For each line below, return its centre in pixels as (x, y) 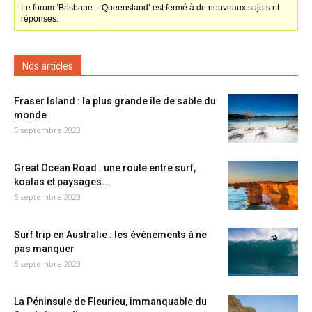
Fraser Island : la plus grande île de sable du (115, 101)
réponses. (40, 19)
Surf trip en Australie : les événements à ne (110, 235)
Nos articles (48, 66)
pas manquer (44, 249)
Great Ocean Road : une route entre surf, (105, 168)
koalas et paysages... (62, 182)
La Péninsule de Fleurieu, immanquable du (110, 302)
